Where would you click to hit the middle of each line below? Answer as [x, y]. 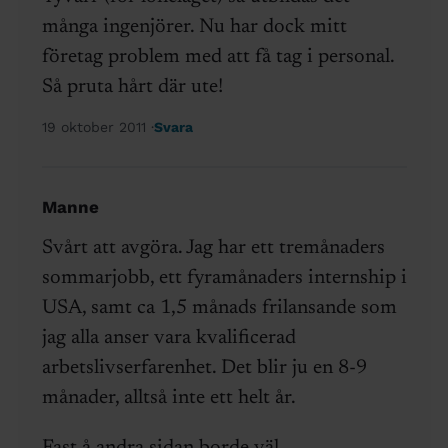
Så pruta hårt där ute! [132, 86]
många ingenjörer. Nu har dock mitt [194, 26]
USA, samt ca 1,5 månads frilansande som [219, 307]
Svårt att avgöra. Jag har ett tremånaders [213, 247]
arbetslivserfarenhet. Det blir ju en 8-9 [204, 367]
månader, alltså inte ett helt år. [168, 397]
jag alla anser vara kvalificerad [168, 337]
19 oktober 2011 [96, 126]
